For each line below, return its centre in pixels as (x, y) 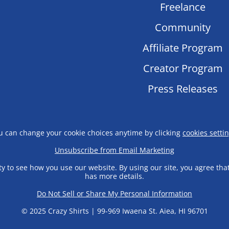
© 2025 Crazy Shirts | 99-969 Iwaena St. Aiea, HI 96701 (114, 211)
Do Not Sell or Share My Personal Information (114, 193)
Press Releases (183, 88)
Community (183, 27)
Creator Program (183, 68)
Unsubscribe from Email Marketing (114, 150)
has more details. (114, 176)
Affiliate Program (183, 48)
